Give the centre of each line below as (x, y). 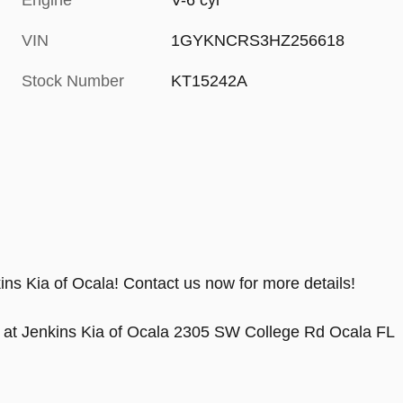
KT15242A (210, 81)
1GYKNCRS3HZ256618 (258, 41)
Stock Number (73, 81)
